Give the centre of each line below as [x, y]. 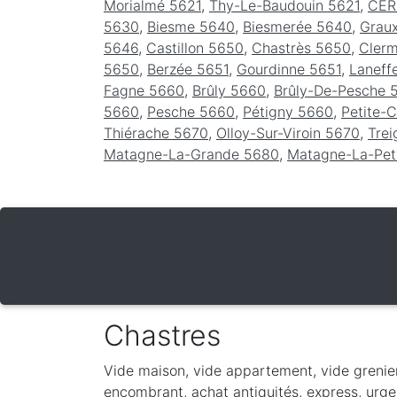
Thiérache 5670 [156, 132]
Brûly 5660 [229, 90]
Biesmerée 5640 [297, 26]
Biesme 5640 [191, 26]
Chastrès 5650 [301, 47]
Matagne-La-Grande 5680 [191, 154]
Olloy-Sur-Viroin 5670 [288, 132]
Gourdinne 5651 [289, 69]
